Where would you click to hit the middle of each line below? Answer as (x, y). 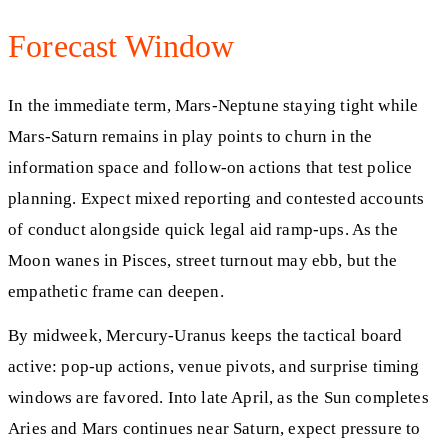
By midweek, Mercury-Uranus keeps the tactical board (205, 336)
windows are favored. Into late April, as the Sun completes (218, 398)
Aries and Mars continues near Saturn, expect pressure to (214, 429)
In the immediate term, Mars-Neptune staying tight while (213, 105)
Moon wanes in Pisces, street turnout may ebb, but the (202, 260)
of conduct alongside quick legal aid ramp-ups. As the (203, 229)
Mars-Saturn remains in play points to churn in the (190, 136)
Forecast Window (121, 45)
